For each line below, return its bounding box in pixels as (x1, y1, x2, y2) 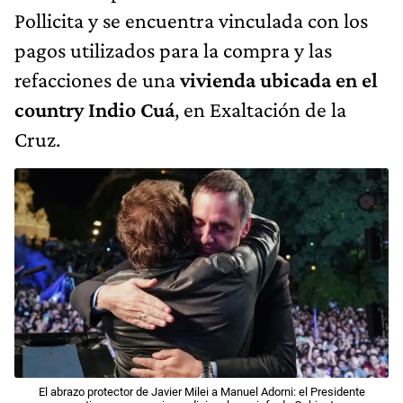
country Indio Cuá (14, 96, 175, 121)
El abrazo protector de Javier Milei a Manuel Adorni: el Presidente (38, 385, 365, 399)
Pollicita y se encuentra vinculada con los (14, 7, 368, 32)
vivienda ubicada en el (180, 67, 378, 92)
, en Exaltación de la (175, 96, 346, 121)
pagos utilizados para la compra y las (14, 37, 332, 62)
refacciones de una (14, 67, 180, 92)
